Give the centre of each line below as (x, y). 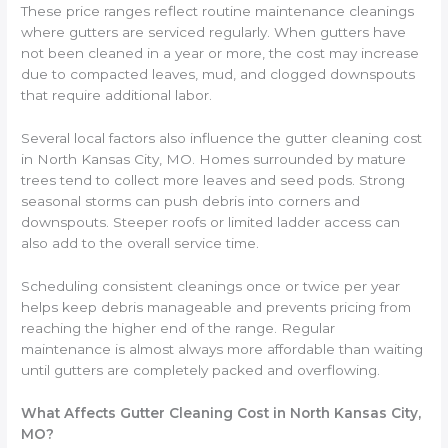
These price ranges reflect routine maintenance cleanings (218, 11)
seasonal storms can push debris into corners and (191, 200)
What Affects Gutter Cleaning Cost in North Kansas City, (221, 412)
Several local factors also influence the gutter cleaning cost (222, 137)
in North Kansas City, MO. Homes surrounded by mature (214, 158)
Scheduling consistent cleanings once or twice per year (211, 285)
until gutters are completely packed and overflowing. (201, 369)
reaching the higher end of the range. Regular (178, 327)
